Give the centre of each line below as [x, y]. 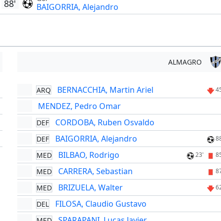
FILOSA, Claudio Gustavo [101, 204]
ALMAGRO [185, 62]
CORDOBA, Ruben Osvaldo [105, 123]
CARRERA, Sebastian [96, 171]
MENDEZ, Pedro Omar [80, 106]
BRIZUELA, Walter [91, 188]
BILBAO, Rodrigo [89, 155]
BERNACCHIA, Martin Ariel [106, 90]
